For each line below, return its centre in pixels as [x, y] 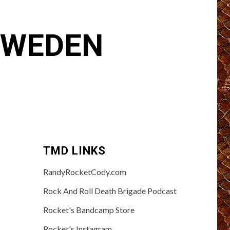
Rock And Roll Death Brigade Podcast [110, 190]
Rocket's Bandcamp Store [89, 209]
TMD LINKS [74, 150]
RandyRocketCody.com [84, 171]
